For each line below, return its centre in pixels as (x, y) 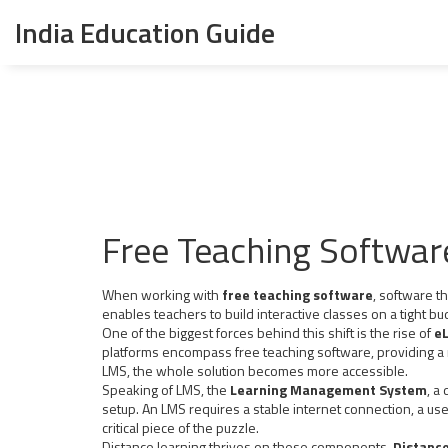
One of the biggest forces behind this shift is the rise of (268, 332)
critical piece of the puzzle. (180, 427)
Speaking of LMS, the (166, 389)
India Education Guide (145, 32)
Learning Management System (328, 389)
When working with (162, 294)
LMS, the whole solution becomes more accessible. (255, 370)
